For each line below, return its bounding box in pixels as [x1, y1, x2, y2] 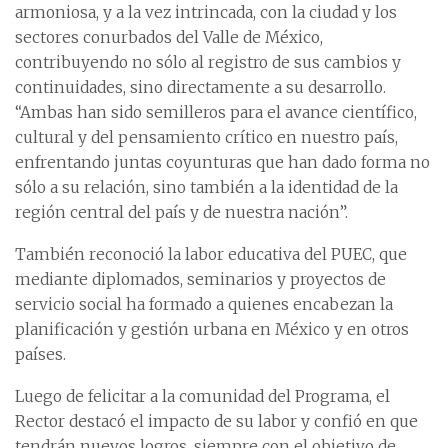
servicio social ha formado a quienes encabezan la [15, 295, 393, 315]
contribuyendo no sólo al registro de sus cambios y [15, 53, 401, 73]
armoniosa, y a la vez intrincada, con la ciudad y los [15, 3, 397, 23]
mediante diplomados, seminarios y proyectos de [15, 270, 386, 290]
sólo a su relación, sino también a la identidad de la [15, 178, 398, 198]
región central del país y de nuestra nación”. [15, 203, 348, 223]
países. [15, 345, 66, 365]
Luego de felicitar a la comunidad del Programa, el [15, 387, 390, 407]
